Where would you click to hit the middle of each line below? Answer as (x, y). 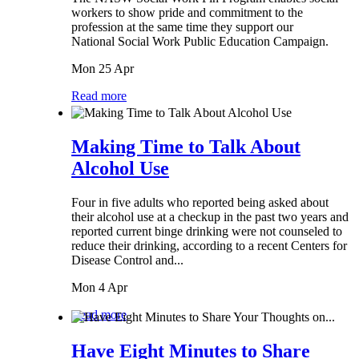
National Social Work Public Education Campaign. (200, 41)
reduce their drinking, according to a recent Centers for (209, 245)
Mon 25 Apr (103, 68)
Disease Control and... (127, 260)
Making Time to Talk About (186, 147)
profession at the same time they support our (182, 26)
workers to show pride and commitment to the (187, 12)
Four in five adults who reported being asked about (200, 202)
